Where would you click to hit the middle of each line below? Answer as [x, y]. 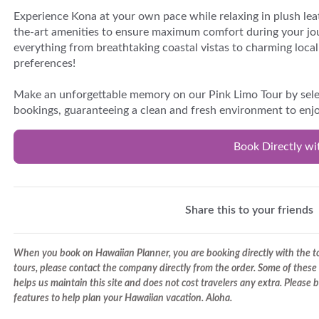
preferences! [45, 64]
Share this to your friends [249, 210]
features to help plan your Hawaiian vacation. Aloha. [123, 298]
